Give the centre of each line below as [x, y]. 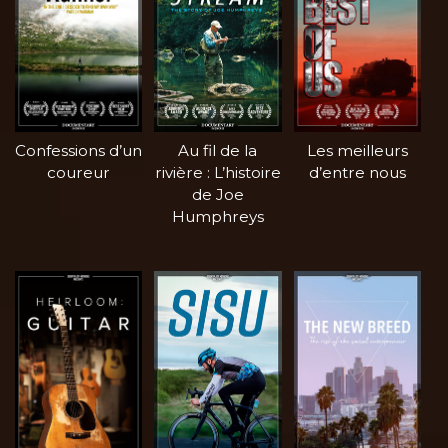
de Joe [217, 194]
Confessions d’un [79, 150]
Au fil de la [218, 150]
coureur [79, 172]
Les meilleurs [357, 150]
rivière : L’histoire [217, 172]
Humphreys [217, 216]
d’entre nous [357, 172]
